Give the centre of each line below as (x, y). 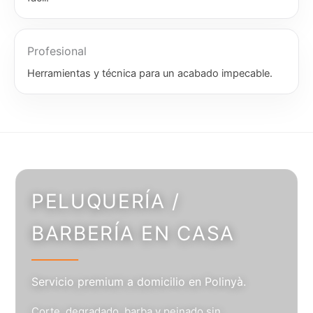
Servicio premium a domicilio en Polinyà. (139, 282)
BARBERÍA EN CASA (133, 234)
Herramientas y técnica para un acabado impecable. (150, 74)
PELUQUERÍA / (106, 202)
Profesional (57, 51)
